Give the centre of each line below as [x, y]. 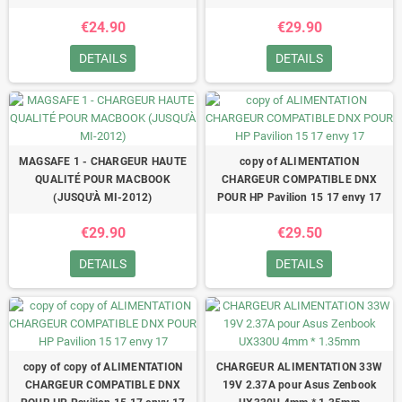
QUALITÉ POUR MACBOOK [103, 179]
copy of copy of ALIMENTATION [103, 367]
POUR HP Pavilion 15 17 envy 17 [299, 197]
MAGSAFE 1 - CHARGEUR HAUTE [103, 161]
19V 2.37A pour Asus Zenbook [299, 385]
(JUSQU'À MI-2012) [103, 197]
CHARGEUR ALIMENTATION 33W [299, 367]
